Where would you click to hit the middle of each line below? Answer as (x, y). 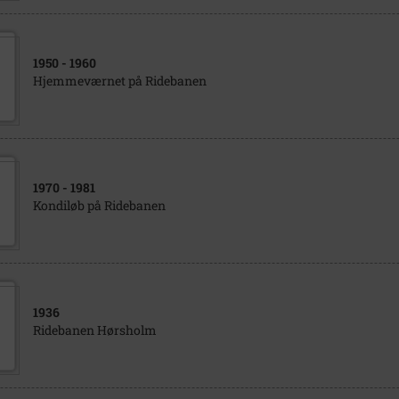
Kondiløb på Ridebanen (99, 205)
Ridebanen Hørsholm (94, 330)
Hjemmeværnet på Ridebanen (119, 81)
